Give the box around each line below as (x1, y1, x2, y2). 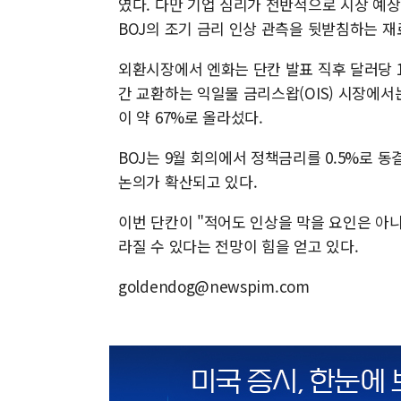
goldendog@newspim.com (118, 275, 310, 298)
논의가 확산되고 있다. (118, 170, 258, 193)
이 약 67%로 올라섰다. (118, 106, 263, 129)
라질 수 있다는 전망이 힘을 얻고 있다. (118, 235, 359, 258)
